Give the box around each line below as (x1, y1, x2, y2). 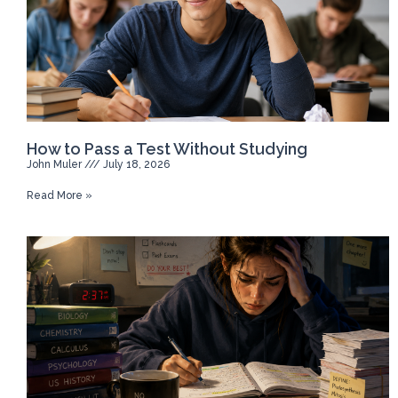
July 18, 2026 (100, 157, 170, 171)
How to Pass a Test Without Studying (27, 139, 307, 158)
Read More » (27, 188, 92, 202)
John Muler (27, 157, 84, 171)
